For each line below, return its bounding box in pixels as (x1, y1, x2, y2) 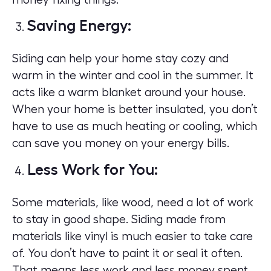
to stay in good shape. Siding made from (12, 213, 226, 226)
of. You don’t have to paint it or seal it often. (12, 247, 243, 260)
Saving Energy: (27, 18, 131, 34)
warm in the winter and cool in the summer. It (12, 70, 253, 82)
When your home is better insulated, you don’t (12, 103, 258, 116)
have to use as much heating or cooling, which (12, 120, 257, 133)
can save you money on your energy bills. (12, 137, 229, 150)
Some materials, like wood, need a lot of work (12, 196, 253, 209)
